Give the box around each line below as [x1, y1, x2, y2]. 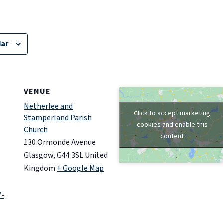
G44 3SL [57, 150, 83, 161]
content [160, 131, 184, 141]
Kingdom [24, 163, 55, 174]
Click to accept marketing [134, 108, 210, 118]
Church [24, 124, 48, 135]
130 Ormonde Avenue [24, 137, 96, 148]
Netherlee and [24, 101, 73, 111]
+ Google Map [57, 163, 104, 174]
